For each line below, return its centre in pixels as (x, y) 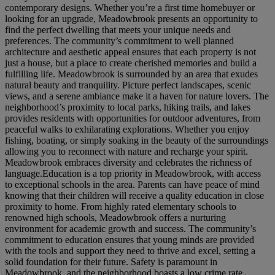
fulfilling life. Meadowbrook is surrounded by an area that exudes (131, 74)
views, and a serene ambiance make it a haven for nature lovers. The (137, 96)
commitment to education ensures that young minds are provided (130, 240)
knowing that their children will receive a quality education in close (134, 196)
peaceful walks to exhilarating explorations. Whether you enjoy (127, 130)
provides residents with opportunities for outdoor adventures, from (133, 118)
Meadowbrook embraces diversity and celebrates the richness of (128, 163)
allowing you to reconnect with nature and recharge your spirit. (126, 152)
